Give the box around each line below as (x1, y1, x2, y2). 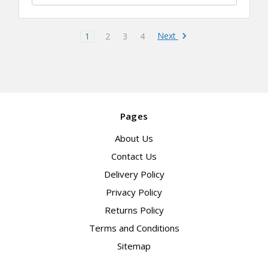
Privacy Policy (106, 186, 162, 199)
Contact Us (111, 150, 157, 163)
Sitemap (117, 240, 151, 252)
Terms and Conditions (89, 222, 179, 234)
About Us (115, 132, 153, 145)
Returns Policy (104, 204, 164, 217)
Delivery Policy (103, 168, 165, 181)
